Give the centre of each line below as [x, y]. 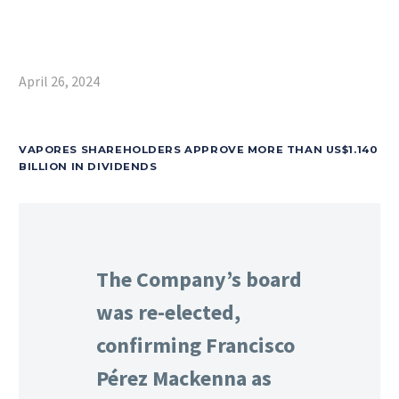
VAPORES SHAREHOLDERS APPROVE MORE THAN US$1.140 [199, 150]
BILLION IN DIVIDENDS [88, 167]
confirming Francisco [195, 345]
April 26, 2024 [59, 81]
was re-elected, [168, 312]
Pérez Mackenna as [184, 378]
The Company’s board [199, 279]
